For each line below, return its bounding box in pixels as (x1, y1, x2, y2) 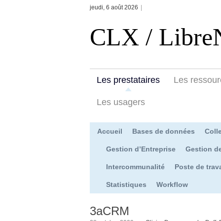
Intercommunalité (106, 162, 165, 171)
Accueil (97, 127, 122, 135)
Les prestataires (97, 74, 160, 85)
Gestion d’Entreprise (106, 145, 176, 153)
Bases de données (132, 127, 195, 135)
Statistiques (106, 180, 147, 188)
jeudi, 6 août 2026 (90, 4, 138, 11)
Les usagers (97, 97, 145, 107)
